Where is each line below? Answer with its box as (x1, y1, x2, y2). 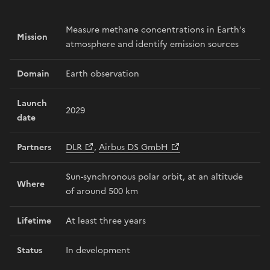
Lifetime (17, 214, 51, 227)
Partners (17, 140, 51, 154)
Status (17, 243, 42, 257)
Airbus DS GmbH (99, 140, 168, 154)
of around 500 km (66, 184, 138, 198)
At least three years (66, 214, 146, 227)
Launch (17, 96, 47, 110)
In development (66, 243, 130, 257)
